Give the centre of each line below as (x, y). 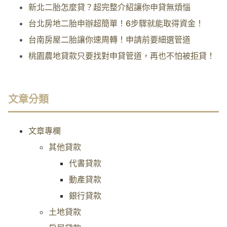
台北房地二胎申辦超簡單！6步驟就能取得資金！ (116, 23)
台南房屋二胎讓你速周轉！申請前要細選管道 (109, 39)
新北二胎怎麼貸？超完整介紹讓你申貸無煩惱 (109, 7)
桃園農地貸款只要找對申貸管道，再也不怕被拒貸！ (122, 55)
